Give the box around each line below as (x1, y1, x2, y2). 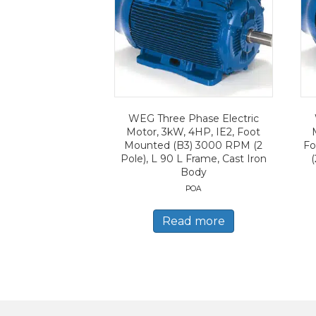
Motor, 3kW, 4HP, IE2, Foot (126, 125, 261, 138)
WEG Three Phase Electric (128, 111, 259, 125)
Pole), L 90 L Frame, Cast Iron (120, 152, 267, 165)
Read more (162, 214, 225, 228)
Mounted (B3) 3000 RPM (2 (124, 138, 263, 152)
